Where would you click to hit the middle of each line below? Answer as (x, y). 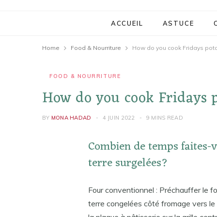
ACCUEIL (127, 23)
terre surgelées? (128, 163)
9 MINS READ (164, 118)
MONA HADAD (71, 118)
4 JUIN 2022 (119, 118)
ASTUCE (178, 23)
